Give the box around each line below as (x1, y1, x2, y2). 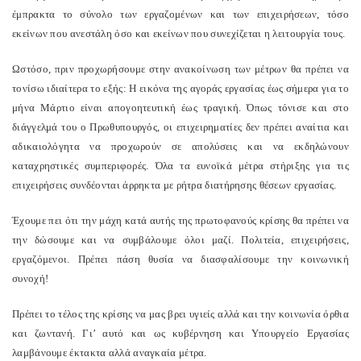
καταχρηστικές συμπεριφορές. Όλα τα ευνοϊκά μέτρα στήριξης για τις (12, 160, 349, 172)
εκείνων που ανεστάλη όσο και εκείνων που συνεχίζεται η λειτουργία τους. (12, 27, 346, 39)
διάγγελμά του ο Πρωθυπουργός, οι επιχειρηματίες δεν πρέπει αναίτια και (12, 121, 349, 133)
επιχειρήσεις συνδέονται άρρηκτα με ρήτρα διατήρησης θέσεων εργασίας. (12, 179, 337, 191)
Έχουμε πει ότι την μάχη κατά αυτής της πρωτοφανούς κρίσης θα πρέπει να (12, 214, 349, 226)
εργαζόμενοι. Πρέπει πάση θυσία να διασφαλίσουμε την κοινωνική (12, 253, 349, 265)
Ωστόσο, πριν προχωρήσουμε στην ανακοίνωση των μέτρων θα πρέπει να (12, 63, 349, 75)
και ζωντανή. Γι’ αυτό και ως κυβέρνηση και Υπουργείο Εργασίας (12, 327, 349, 339)
